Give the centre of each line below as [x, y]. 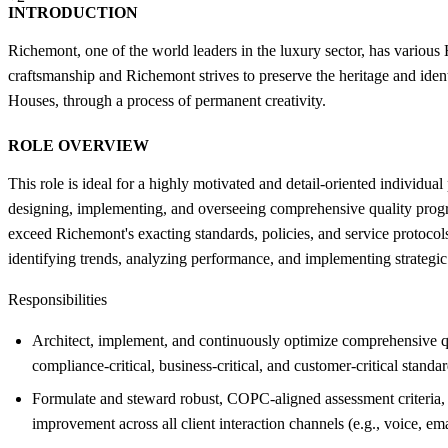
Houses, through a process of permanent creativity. [167, 100]
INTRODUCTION [73, 12]
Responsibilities [57, 299]
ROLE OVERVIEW [78, 145]
